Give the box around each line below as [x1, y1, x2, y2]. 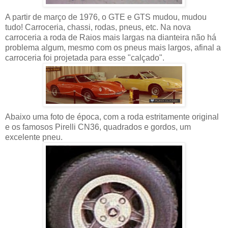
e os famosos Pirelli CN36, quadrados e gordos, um [5, 123, 191, 132]
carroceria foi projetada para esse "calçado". [5, 53, 164, 63]
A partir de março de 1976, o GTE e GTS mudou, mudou [5, 13, 207, 22]
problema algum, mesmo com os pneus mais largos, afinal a [5, 43, 221, 52]
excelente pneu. [5, 133, 63, 142]
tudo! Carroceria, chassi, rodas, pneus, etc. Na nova [5, 23, 191, 32]
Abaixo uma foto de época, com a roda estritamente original [5, 112, 219, 122]
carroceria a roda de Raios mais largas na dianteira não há [5, 33, 216, 42]
